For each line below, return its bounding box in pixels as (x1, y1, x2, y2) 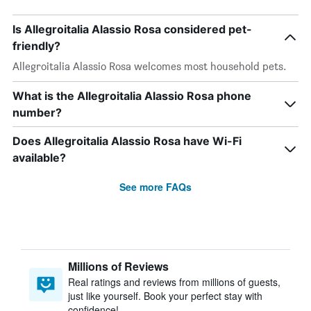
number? (12, 106, 62, 119)
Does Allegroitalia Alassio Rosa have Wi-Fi (12, 134, 242, 148)
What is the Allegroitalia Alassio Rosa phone (12, 89, 251, 103)
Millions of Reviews (68, 258, 169, 274)
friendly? (12, 39, 60, 53)
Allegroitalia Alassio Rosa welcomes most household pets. (12, 60, 287, 73)
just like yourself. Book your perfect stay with (68, 289, 262, 303)
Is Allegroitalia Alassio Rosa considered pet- (12, 22, 252, 36)
